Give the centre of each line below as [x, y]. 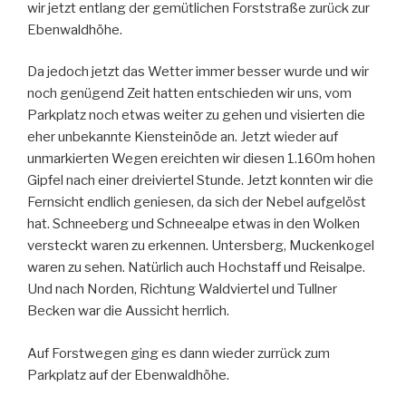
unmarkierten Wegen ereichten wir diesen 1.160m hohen [201, 159]
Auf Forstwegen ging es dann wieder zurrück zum [179, 353]
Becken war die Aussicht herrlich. [128, 311]
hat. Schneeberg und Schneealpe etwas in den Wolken [193, 224]
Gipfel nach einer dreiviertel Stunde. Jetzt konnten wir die [200, 181]
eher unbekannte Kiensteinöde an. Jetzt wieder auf [183, 137]
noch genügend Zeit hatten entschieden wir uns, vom [189, 94]
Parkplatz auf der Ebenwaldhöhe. [128, 375]
